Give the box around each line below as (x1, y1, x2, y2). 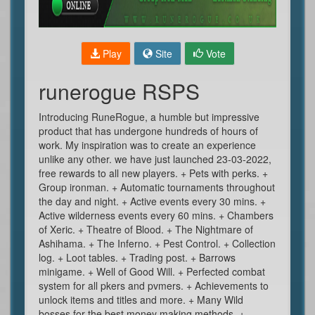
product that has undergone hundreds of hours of (39, 124, 258, 138)
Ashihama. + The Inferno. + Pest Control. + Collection (39, 236, 276, 250)
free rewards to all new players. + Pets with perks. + (39, 166, 268, 180)
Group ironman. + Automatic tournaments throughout (39, 180, 275, 194)
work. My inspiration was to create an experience (39, 138, 256, 152)
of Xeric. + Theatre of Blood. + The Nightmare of (39, 222, 253, 236)
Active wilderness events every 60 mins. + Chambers (39, 208, 274, 222)
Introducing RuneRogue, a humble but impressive (39, 110, 259, 124)
